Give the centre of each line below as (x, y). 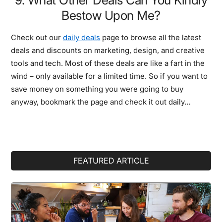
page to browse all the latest (151, 37)
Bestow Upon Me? (111, 15)
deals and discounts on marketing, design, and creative (108, 50)
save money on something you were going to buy (97, 89)
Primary (35, 159)
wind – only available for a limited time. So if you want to (110, 76)
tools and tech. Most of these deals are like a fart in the (108, 63)
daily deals (82, 37)
